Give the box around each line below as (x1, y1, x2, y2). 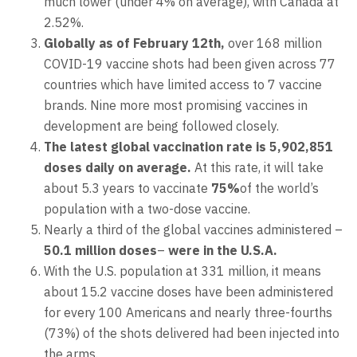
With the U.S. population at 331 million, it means (44, 262, 321, 279)
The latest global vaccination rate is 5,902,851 (44, 138, 333, 155)
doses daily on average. (44, 159, 191, 175)
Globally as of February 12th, (44, 34, 228, 51)
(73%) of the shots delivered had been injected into (44, 324, 339, 341)
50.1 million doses (44, 241, 157, 258)
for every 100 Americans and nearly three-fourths (44, 304, 332, 320)
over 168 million (228, 34, 322, 51)
